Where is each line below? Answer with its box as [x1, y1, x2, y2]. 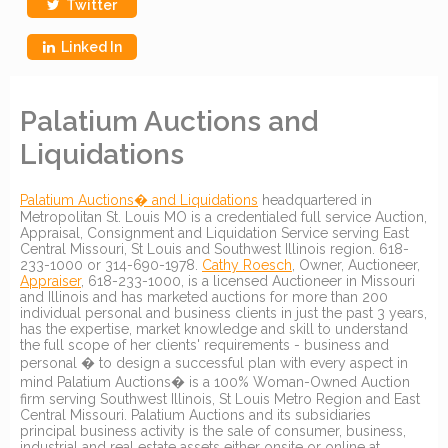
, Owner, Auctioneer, [292, 256, 420, 273]
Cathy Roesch [202, 256, 292, 273]
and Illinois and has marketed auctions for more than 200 [20, 288, 388, 305]
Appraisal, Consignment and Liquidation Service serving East [20, 224, 409, 241]
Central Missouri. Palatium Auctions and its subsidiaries [20, 406, 371, 423]
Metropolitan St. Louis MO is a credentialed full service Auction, [20, 208, 427, 225]
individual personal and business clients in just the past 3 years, [20, 304, 427, 321]
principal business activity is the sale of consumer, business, [20, 422, 406, 439]
